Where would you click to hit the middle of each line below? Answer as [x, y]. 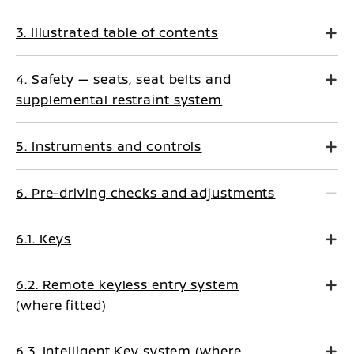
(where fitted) [61, 305]
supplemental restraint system [119, 99]
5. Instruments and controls [109, 146]
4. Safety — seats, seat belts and [124, 79]
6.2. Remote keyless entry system [128, 284]
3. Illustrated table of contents [117, 32]
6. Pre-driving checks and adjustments [146, 192]
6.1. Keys [44, 238]
